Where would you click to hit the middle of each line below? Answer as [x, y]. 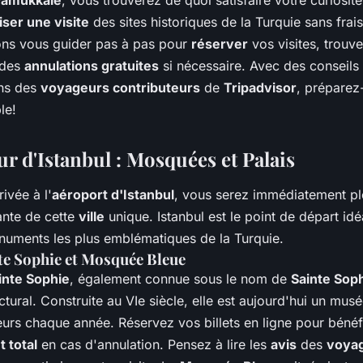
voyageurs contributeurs [120, 88]
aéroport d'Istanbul [113, 195]
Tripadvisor [260, 88]
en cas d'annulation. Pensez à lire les [154, 345]
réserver [220, 44]
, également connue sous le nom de [180, 279]
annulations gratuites [92, 66]
